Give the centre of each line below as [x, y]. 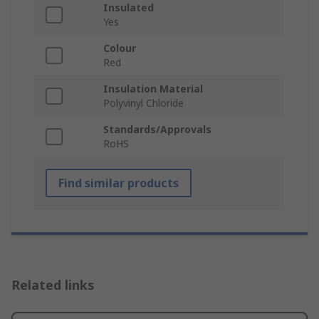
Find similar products [119, 183]
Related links [53, 285]
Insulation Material [153, 89]
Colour [120, 48]
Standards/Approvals [157, 130]
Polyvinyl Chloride [143, 103]
